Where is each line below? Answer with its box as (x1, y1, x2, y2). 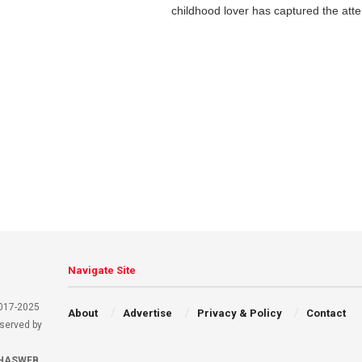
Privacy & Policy (196, 307, 282, 319)
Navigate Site (68, 264, 137, 276)
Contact (306, 307, 347, 319)
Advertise (122, 307, 172, 319)
